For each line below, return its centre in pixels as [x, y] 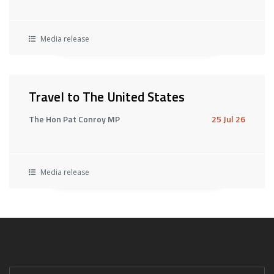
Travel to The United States [107, 97]
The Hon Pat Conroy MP [74, 119]
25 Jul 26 [228, 119]
